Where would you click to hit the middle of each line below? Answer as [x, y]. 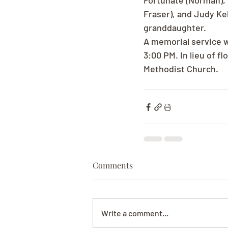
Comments [113, 165]
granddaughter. [175, 27]
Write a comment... [135, 213]
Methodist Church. [181, 69]
